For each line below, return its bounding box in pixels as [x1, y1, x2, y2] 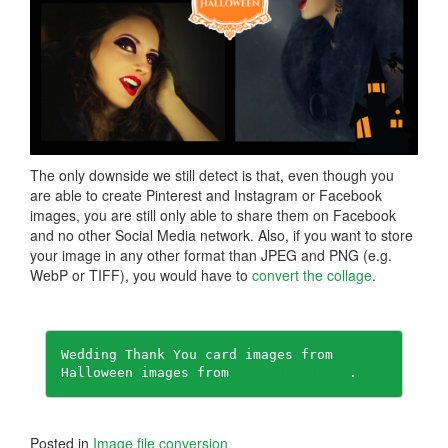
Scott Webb [341, 346, 421, 362]
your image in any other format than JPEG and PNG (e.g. [30, 244, 392, 265]
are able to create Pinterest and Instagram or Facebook [30, 184, 382, 205]
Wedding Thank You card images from [61, 346, 341, 362]
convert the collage [252, 264, 372, 285]
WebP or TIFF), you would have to [30, 264, 252, 285]
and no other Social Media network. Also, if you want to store [30, 224, 413, 245]
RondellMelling [237, 364, 349, 380]
